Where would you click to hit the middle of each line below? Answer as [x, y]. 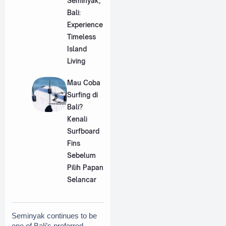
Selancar [81, 180]
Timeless [81, 37]
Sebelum [81, 156]
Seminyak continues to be [54, 216]
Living [76, 61]
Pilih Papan [85, 168]
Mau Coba [83, 83]
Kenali [77, 119]
